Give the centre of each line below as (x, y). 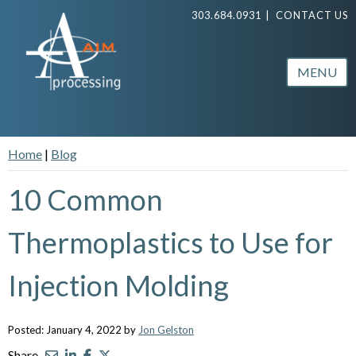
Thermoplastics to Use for (170, 242)
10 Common (85, 199)
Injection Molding (118, 285)
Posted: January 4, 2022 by (73, 329)
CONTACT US (312, 15)
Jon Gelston (166, 329)
